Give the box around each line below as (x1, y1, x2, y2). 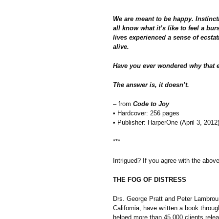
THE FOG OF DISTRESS (113, 175, 186, 183)
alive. (113, 43, 129, 50)
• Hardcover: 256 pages (113, 109, 179, 117)
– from (113, 100, 133, 108)
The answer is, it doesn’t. (113, 81, 189, 88)
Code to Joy (133, 100, 169, 108)
